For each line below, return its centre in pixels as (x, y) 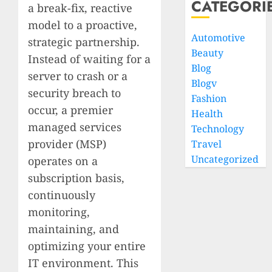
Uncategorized (225, 159)
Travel (207, 144)
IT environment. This (83, 263)
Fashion (209, 98)
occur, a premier (70, 110)
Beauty (208, 53)
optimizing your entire (87, 246)
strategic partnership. (84, 42)
